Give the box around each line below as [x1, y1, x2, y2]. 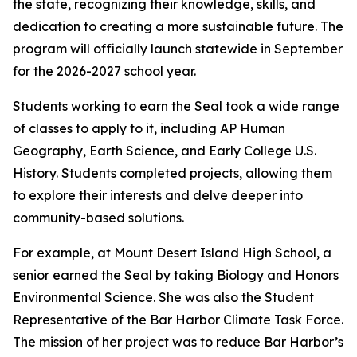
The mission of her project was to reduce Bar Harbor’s [13, 334, 343, 350]
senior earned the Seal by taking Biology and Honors [13, 267, 339, 283]
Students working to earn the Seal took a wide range [13, 98, 339, 114]
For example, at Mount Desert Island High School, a [13, 245, 331, 261]
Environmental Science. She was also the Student [13, 289, 314, 305]
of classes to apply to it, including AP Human [13, 120, 285, 136]
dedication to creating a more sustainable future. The [13, 18, 343, 34]
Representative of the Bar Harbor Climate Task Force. [13, 312, 343, 328]
